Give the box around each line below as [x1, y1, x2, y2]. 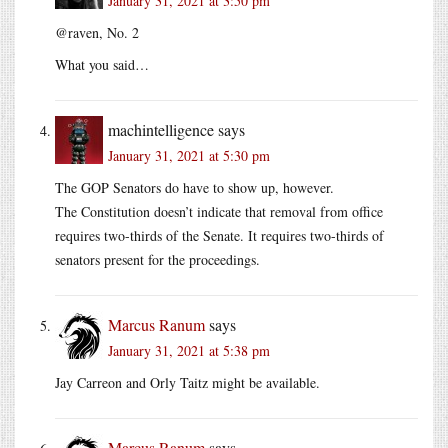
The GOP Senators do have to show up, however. [55, 177, 334, 197]
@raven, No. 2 [55, 22, 139, 42]
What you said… [55, 54, 149, 74]
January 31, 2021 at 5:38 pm [108, 340, 270, 360]
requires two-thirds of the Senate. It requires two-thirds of [55, 225, 384, 245]
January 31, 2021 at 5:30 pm [108, 145, 270, 165]
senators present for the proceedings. [55, 249, 260, 269]
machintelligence [108, 118, 214, 140]
